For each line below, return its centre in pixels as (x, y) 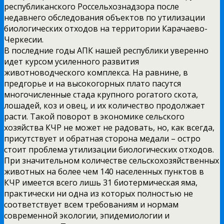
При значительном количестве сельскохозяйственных (111, 160)
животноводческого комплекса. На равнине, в (96, 72)
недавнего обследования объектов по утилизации (104, 17)
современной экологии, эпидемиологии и (87, 215)
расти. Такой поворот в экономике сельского (94, 116)
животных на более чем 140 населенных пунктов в (104, 171)
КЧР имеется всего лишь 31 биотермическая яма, (101, 182)
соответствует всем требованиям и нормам (91, 204)
